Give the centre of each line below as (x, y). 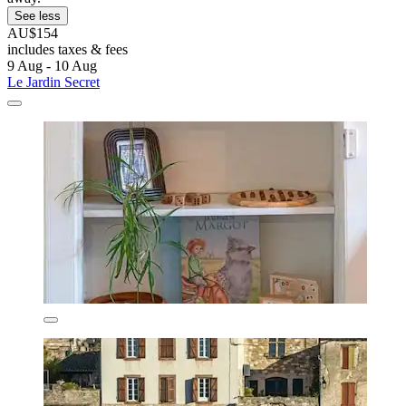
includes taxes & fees (68, 50)
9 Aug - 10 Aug (52, 66)
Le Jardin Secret (53, 82)
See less (38, 16)
